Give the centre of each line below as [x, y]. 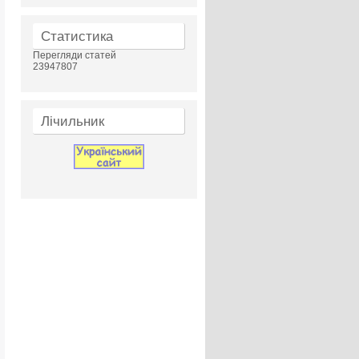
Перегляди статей [75, 55]
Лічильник [73, 121]
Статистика [77, 36]
